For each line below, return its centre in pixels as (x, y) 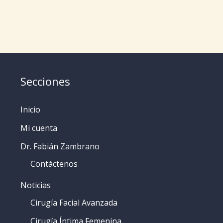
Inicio (30, 109)
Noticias (35, 185)
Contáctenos (54, 164)
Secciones (45, 81)
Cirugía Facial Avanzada (74, 202)
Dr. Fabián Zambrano (60, 146)
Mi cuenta (39, 128)
